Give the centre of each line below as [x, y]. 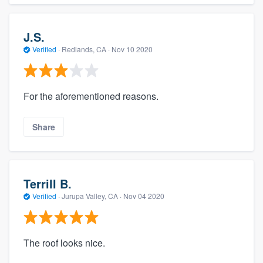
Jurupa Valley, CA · [92, 195]
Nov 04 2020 [144, 195]
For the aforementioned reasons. [91, 96]
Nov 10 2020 [132, 49]
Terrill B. [48, 183]
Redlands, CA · [86, 49]
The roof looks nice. [64, 243]
